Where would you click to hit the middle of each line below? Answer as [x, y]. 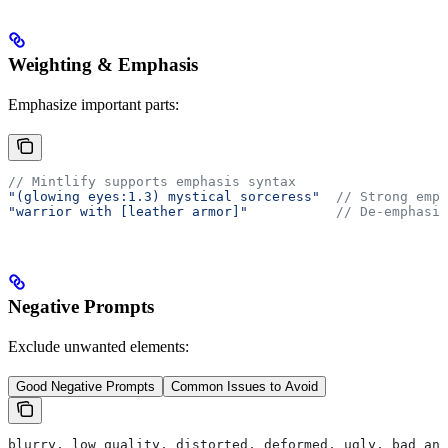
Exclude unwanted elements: [98, 347]
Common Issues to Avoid [244, 387]
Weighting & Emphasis [103, 65]
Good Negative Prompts [85, 387]
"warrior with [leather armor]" [128, 212]
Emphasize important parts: [93, 105]
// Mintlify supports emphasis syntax [152, 182]
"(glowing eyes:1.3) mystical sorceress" [164, 197]
